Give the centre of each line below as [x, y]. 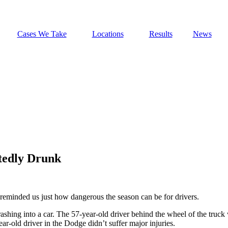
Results [161, 34]
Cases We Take [42, 34]
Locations [108, 34]
